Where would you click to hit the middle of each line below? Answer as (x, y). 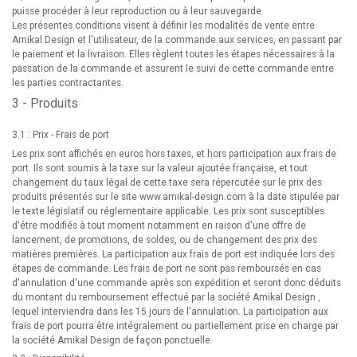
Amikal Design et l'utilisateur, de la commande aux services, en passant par (177, 40)
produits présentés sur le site (76, 197)
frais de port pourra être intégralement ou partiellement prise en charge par (175, 326)
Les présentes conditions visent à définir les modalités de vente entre (163, 25)
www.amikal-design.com (193, 197)
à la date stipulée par (293, 197)
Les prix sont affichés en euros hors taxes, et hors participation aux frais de (174, 154)
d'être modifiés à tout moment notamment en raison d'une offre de (159, 226)
